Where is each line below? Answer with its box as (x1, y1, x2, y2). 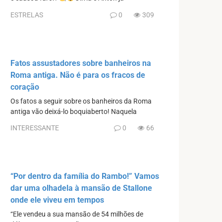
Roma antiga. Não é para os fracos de (10, 70, 145, 80)
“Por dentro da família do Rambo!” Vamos (10, 171, 159, 181)
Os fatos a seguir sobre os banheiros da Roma (10, 97, 152, 106)
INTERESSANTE (10, 124, 59, 132)
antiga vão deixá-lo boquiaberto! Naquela (10, 107, 137, 116)
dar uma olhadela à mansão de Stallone (10, 183, 152, 193)
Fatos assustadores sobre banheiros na (10, 58, 151, 68)
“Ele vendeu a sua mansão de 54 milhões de (10, 210, 143, 219)
